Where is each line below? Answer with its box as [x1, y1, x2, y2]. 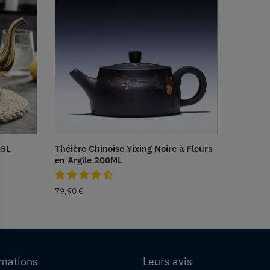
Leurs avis [143, 254, 193, 269]
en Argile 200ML [54, 154, 122, 166]
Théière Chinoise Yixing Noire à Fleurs [54, 143, 212, 155]
